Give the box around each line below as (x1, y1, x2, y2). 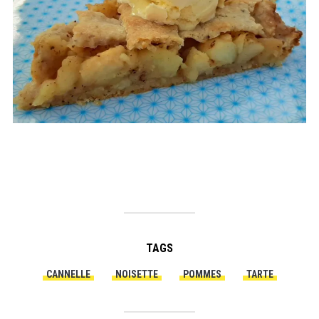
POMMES (182, 268, 221, 281)
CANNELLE (46, 268, 90, 281)
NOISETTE (115, 268, 158, 281)
